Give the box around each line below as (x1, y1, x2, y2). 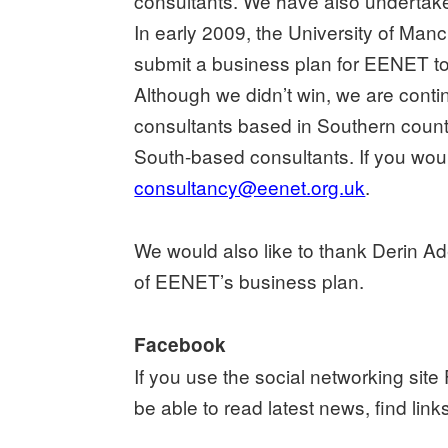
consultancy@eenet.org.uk (134, 172, 366, 200)
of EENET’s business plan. (134, 266, 365, 294)
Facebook (134, 330, 227, 358)
